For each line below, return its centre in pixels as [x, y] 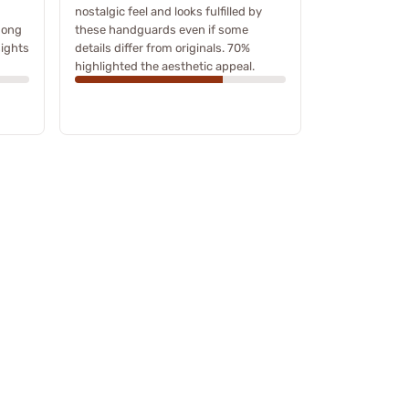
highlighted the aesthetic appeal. [165, 66]
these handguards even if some [162, 29]
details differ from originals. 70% [163, 47]
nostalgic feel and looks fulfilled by [168, 11]
